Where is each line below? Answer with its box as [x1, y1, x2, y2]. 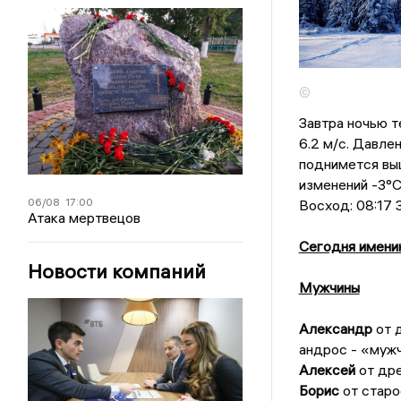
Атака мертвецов [28, 209, 141, 227]
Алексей [298, 361, 355, 380]
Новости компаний [28, 259, 207, 285]
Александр [298, 320, 372, 338]
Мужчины [298, 278, 360, 297]
